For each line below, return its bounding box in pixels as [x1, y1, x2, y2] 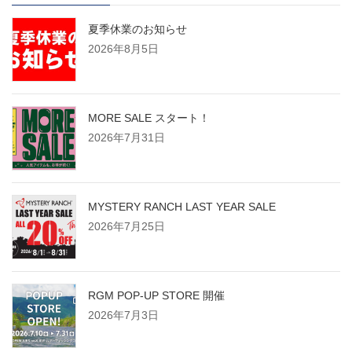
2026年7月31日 [88, 131, 165, 145]
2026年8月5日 [88, 42, 159, 56]
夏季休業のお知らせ [88, 23, 187, 36]
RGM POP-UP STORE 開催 [88, 289, 225, 302]
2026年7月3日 [88, 309, 159, 322]
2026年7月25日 [88, 220, 165, 233]
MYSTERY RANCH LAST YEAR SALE [88, 200, 276, 214]
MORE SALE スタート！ [88, 112, 210, 125]
